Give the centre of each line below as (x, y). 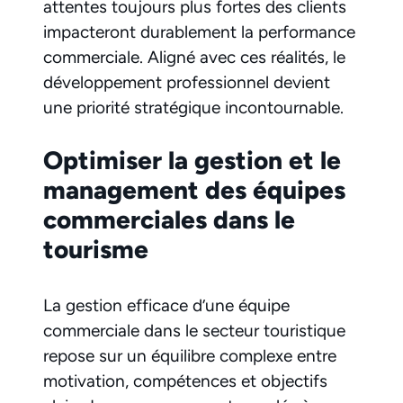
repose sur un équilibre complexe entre (190, 356)
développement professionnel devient (187, 82)
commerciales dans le (169, 220)
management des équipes (194, 190)
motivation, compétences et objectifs (185, 381)
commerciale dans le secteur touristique (194, 331)
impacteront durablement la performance (199, 31)
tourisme (96, 250)
